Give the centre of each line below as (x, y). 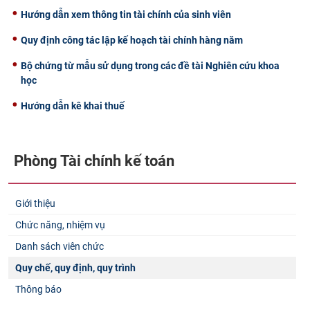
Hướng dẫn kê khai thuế (73, 106)
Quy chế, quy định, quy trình (75, 268)
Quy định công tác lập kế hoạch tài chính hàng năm (132, 40)
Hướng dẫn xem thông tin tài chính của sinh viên (126, 14)
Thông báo (38, 290)
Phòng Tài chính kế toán (94, 161)
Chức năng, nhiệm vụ (60, 225)
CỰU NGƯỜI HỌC (61, 18)
